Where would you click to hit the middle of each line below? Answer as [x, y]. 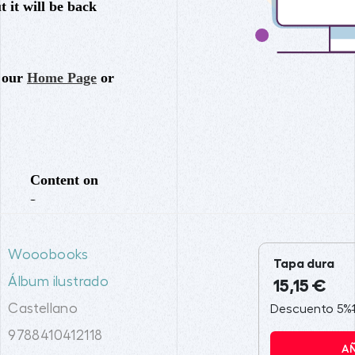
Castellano [43, 308]
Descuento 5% [311, 309]
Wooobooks [48, 254]
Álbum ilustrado [59, 281]
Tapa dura [303, 263]
